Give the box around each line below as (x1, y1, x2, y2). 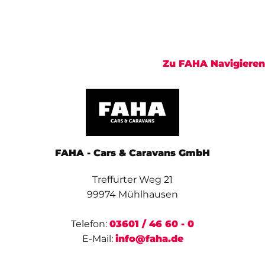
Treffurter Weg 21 (92, 174, 173, 186)
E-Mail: (82, 233, 115, 245)
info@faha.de (115, 233, 183, 245)
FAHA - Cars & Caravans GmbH (55, 147, 210, 159)
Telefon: (71, 218, 109, 230)
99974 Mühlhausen (87, 189, 178, 201)
